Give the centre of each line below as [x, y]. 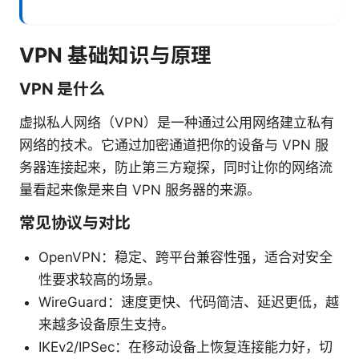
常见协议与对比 [75, 222]
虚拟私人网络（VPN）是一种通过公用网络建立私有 [177, 122]
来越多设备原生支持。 [107, 324]
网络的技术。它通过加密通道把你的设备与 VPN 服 [174, 145]
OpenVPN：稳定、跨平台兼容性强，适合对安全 [186, 257]
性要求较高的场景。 [100, 279]
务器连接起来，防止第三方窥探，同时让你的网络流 [176, 167]
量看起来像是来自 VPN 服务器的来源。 [140, 190]
